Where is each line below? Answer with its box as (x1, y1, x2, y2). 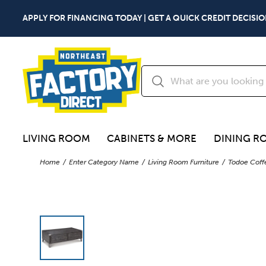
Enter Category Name (69, 157, 140, 166)
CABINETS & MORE (107, 132, 197, 145)
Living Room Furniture (148, 157, 220, 166)
